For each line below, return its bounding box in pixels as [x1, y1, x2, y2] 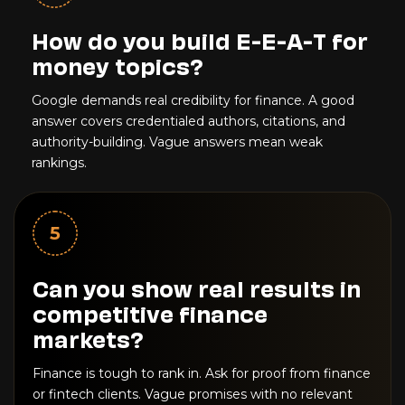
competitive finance [33, 297, 268, 329]
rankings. [32, 155, 87, 172]
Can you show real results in [33, 271, 361, 304]
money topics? [32, 49, 203, 81]
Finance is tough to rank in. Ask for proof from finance [33, 365, 371, 382]
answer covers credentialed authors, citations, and [32, 113, 345, 130]
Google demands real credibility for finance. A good [32, 92, 354, 109]
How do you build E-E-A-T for [32, 24, 368, 56]
